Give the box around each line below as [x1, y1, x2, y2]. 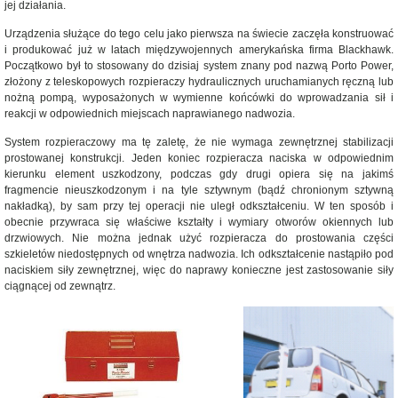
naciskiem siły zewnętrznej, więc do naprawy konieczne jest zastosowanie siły [4, 264, 394, 276]
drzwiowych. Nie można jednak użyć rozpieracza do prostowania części [4, 232, 394, 244]
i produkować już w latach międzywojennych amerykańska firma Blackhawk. [4, 44, 394, 56]
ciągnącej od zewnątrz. [4, 280, 115, 292]
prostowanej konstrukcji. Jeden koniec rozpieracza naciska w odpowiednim [4, 152, 394, 164]
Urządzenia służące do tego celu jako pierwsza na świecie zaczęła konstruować [4, 28, 394, 40]
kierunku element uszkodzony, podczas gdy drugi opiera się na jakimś [4, 168, 394, 180]
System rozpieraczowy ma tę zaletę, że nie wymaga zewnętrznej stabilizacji [4, 136, 394, 148]
